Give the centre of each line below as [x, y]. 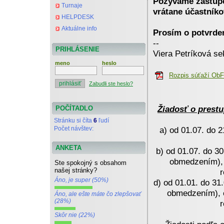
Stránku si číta [74, 120]
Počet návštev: [74, 128]
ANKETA [68, 148]
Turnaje [72, 5]
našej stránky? [76, 170]
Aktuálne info [79, 28]
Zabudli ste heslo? [111, 83]
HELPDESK [78, 17]
